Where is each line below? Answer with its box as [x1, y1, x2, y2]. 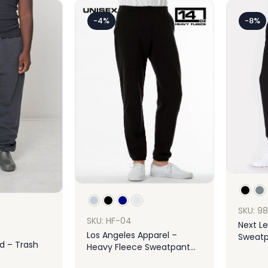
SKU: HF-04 [87, 214, 132, 227]
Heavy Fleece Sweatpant [87, 240, 190, 253]
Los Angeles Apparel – [87, 229, 177, 241]
